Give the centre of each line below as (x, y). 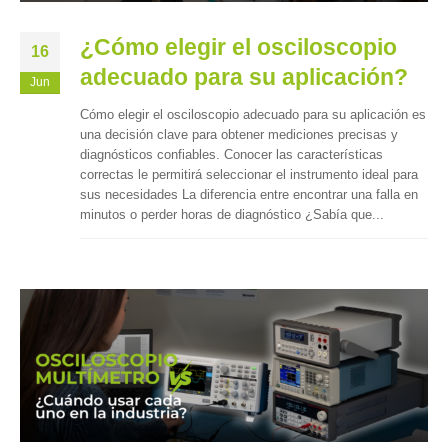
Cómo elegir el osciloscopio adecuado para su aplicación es (253, 114)
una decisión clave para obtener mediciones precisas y (239, 134)
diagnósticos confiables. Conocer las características (231, 154)
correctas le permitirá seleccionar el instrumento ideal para (249, 174)
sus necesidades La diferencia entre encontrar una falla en (249, 194)
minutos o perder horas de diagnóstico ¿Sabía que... (232, 214)
